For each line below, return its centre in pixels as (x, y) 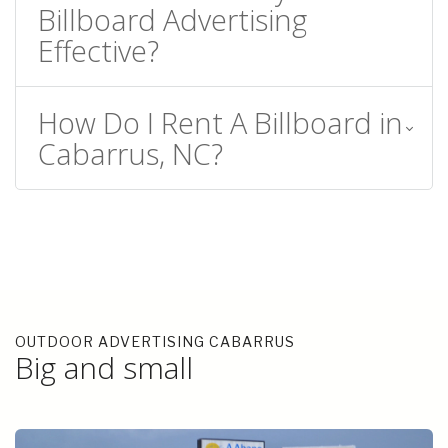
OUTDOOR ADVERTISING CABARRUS (155, 341)
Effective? (98, 50)
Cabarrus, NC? (130, 153)
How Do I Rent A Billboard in (220, 122)
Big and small (104, 367)
